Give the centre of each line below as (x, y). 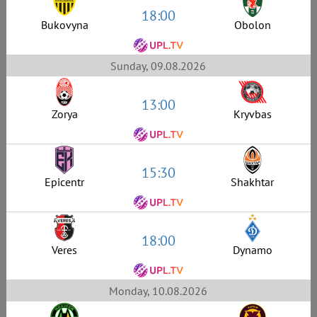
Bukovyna (64, 25)
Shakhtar (252, 182)
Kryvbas (252, 114)
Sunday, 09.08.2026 (158, 65)
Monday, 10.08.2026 (158, 290)
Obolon (252, 25)
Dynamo (252, 250)
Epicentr (65, 182)
